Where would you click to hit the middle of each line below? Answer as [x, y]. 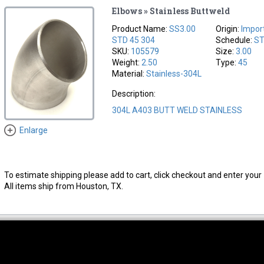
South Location [139, 255]
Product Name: [141, 29]
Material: [129, 73]
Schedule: [235, 40]
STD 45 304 [134, 40]
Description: [134, 93]
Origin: [229, 29]
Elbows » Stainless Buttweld [171, 11]
